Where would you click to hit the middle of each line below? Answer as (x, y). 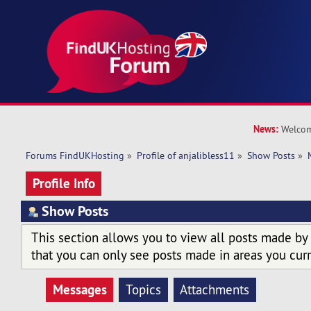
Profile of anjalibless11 (186, 156)
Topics (143, 290)
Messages (79, 290)
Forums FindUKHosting (75, 156)
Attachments (215, 290)
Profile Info (64, 183)
